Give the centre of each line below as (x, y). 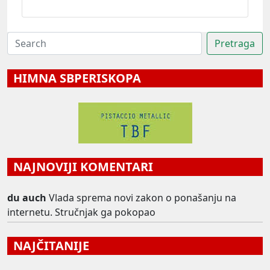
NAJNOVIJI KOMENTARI (80, 167)
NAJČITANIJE (48, 246)
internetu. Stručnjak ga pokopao (81, 212)
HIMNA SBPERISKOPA (74, 78)
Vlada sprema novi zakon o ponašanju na (143, 198)
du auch (27, 198)
